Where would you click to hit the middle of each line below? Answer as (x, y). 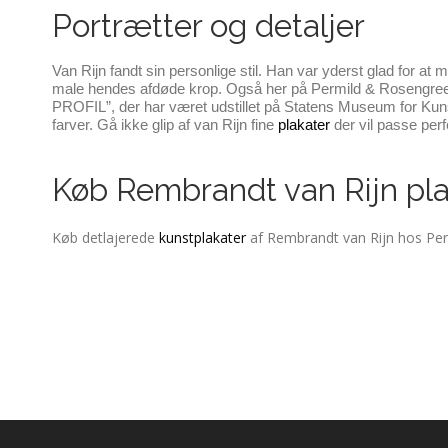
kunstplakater (202, 237)
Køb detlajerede (105, 237)
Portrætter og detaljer (212, 25)
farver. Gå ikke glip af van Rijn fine (165, 124)
